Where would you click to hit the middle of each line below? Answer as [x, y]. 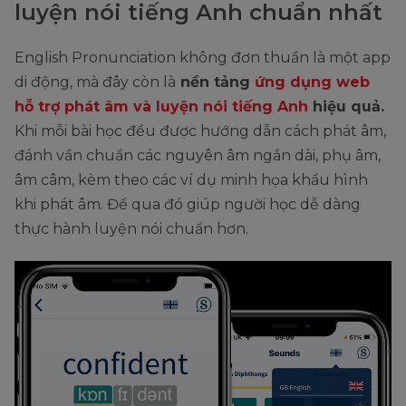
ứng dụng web [312, 82]
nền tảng [215, 82]
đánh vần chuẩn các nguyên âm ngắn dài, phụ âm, [198, 155]
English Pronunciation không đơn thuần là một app [203, 57]
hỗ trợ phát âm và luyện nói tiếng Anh [161, 106]
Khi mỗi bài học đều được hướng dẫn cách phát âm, [200, 130]
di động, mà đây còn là [95, 82]
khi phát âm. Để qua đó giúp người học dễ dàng [188, 204]
